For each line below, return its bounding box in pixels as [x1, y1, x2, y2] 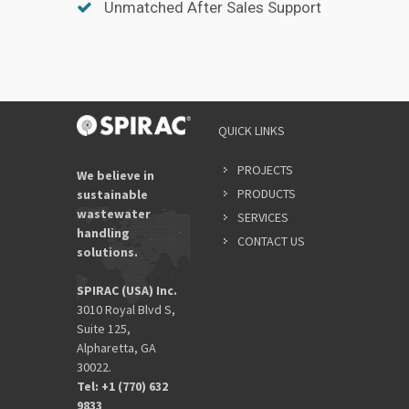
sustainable [77, 185, 148, 203]
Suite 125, [77, 320, 131, 337]
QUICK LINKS [218, 121, 285, 139]
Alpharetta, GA [77, 339, 156, 356]
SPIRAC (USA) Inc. [77, 281, 177, 299]
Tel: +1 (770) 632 [77, 377, 168, 394]
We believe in [77, 166, 154, 184]
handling [77, 224, 130, 241]
